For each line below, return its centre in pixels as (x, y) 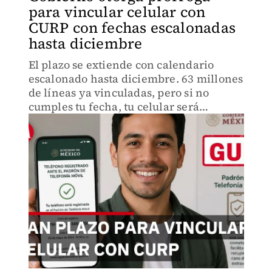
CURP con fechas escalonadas (132, 28)
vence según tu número (90, 134)
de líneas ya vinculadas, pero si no (119, 93)
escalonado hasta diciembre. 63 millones (136, 79)
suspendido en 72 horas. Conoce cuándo (133, 121)
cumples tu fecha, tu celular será (114, 107)
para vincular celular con (117, 12)
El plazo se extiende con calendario (121, 65)
